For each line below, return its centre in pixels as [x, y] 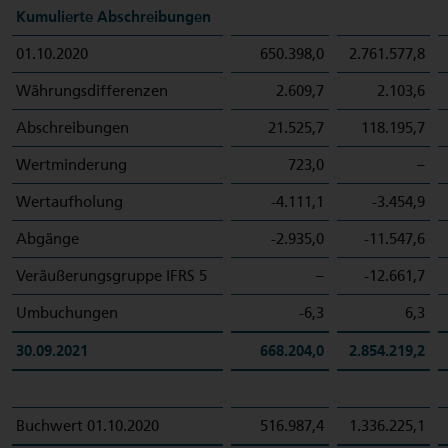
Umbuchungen [67, 313]
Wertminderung [71, 165]
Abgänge [47, 239]
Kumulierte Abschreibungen [113, 17]
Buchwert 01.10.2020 [87, 426]
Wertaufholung [69, 202]
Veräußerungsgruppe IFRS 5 [111, 276]
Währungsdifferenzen [92, 91]
